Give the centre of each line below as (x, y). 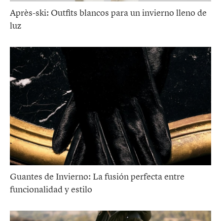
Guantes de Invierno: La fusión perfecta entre (97, 176)
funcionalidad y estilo (51, 189)
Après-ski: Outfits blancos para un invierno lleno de (108, 13)
